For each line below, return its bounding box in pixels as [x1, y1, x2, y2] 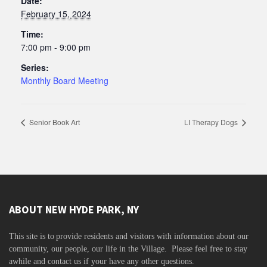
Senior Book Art [27, 116, 80, 127]
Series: [21, 61, 49, 74]
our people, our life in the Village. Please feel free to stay [51, 244, 247, 253]
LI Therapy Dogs [184, 116, 240, 127]
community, [9, 244, 51, 253]
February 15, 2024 [21, 8, 91, 20]
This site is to [9, 231, 54, 241]
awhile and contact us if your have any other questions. [9, 256, 194, 266]
